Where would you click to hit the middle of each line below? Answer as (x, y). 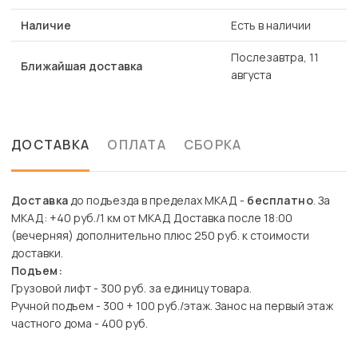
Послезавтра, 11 (275, 58)
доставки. (37, 253)
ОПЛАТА (137, 145)
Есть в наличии (271, 26)
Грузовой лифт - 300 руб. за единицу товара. (131, 288)
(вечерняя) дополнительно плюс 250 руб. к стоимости (160, 236)
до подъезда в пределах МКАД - (158, 201)
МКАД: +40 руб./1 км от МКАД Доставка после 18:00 (152, 218)
